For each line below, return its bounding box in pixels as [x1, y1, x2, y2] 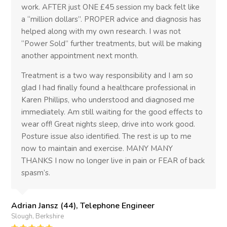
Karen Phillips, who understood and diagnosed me [21, 94, 195, 105]
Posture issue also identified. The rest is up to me [21, 131, 192, 141]
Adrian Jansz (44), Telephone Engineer [11, 200, 155, 211]
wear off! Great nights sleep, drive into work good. [21, 119, 196, 129]
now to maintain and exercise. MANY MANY [21, 143, 173, 154]
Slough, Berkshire [11, 211, 64, 221]
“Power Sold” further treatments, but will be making [21, 38, 202, 49]
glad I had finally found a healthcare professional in [21, 82, 196, 93]
